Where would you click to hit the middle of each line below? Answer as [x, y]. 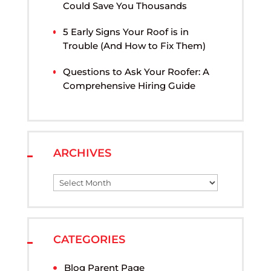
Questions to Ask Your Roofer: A [136, 72]
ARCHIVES [82, 153]
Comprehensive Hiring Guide [129, 86]
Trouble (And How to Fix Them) [135, 46]
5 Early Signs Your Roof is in [126, 32]
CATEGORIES [89, 240]
